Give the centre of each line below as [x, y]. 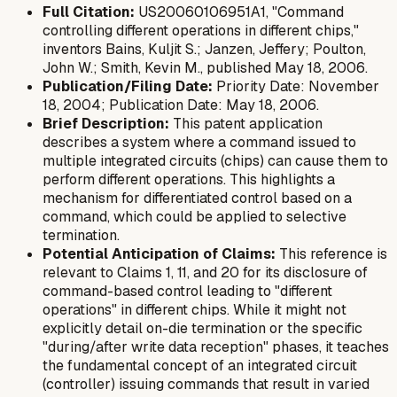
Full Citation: [89, 12]
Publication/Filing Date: [128, 87]
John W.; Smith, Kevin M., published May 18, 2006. [205, 68]
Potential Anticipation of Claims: [159, 254]
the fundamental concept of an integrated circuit [200, 366]
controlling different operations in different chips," [201, 31]
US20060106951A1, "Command [239, 12]
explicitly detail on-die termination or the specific [202, 329]
